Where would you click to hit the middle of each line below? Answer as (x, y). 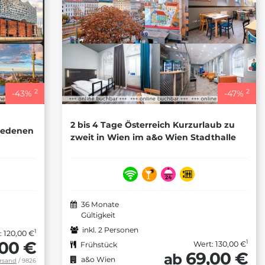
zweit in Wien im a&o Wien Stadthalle (153, 137)
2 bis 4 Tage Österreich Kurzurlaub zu (152, 125)
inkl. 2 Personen (110, 230)
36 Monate (100, 205)
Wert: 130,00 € (219, 244)
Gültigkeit (98, 215)
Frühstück (98, 245)
